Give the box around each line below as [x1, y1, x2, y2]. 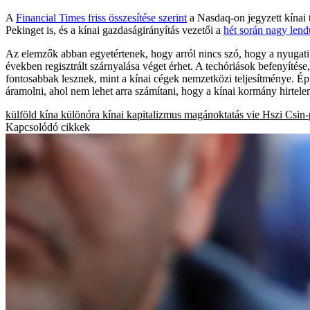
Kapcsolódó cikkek [6, 120, 90, 133]
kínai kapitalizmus [102, 108, 181, 120]
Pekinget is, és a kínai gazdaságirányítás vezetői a [6, 24, 224, 36]
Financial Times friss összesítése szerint [16, 11, 187, 24]
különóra [61, 108, 100, 120]
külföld [6, 108, 37, 120]
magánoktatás [184, 108, 244, 120]
